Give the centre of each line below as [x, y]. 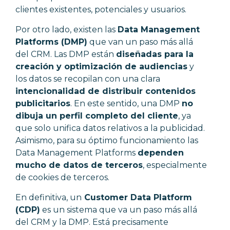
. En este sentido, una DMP [126, 103]
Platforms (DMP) [51, 42]
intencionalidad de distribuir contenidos [106, 91]
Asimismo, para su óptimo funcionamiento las [107, 140]
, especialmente [175, 165]
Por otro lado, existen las [66, 29]
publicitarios [43, 103]
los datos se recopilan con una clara [88, 79]
